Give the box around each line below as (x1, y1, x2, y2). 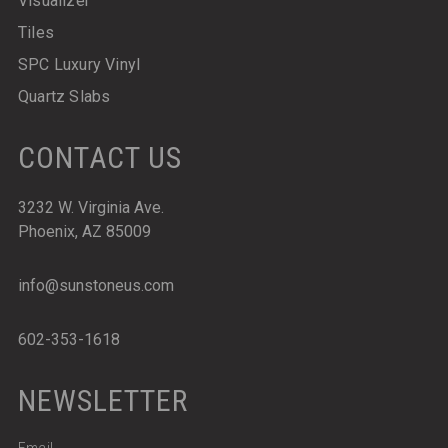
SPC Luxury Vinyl (17, 54, 141, 74)
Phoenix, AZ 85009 (17, 221, 151, 241)
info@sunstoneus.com (17, 275, 174, 295)
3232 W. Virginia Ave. (17, 197, 164, 217)
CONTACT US (17, 139, 182, 175)
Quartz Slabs (17, 86, 111, 106)
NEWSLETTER (17, 382, 188, 418)
